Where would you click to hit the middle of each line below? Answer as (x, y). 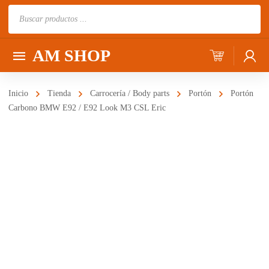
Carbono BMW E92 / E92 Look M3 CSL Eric (87, 108)
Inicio (18, 93)
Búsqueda (27, 13)
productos (26, 46)
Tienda (59, 93)
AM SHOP (71, 56)
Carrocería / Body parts (130, 93)
